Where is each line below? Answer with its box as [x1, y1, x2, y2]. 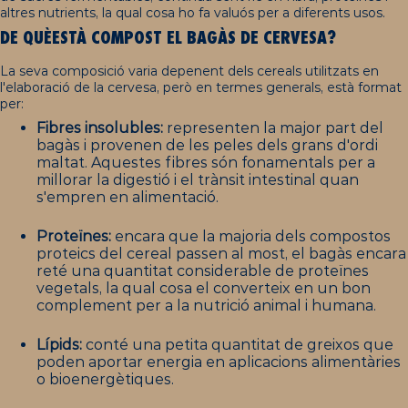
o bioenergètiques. [36, 370, 174, 388]
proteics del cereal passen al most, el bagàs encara [36, 244, 406, 262]
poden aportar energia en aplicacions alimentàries [36, 352, 401, 371]
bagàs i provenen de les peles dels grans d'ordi [36, 137, 378, 154]
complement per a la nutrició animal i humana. [36, 296, 376, 314]
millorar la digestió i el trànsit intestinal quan [36, 171, 359, 189]
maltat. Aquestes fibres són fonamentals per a [36, 154, 375, 171]
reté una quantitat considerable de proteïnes [36, 261, 369, 280]
